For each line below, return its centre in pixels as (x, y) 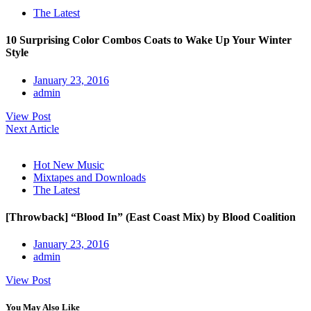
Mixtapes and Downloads (90, 177)
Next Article (32, 128)
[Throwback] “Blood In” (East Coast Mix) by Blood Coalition (151, 217)
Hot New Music (69, 165)
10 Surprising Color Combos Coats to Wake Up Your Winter (149, 40)
